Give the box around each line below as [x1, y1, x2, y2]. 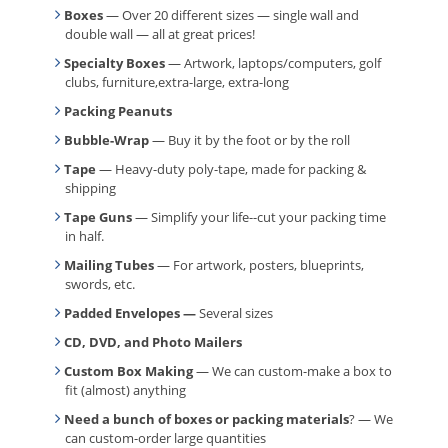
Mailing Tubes [64, 256, 154, 275]
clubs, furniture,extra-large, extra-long [65, 73, 289, 92]
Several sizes [199, 304, 273, 323]
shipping [65, 179, 116, 198]
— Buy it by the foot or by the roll [149, 131, 350, 150]
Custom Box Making [64, 362, 193, 381]
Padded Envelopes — [64, 304, 199, 323]
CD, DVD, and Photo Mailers [64, 333, 242, 352]
